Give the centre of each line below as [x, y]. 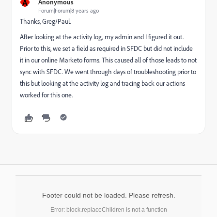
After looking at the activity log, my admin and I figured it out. [102, 37]
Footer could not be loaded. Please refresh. [108, 195]
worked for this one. [46, 95]
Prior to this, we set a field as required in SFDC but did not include [106, 48]
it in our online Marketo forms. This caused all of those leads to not [108, 60]
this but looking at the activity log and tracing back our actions [102, 83]
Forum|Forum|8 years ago [69, 10]
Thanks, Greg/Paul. [45, 21]
